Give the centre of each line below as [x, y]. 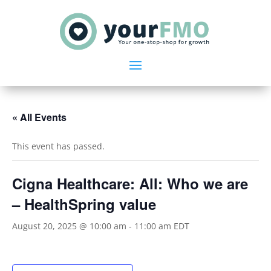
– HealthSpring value [84, 204]
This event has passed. [58, 146]
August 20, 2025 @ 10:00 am [69, 226]
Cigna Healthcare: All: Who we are [130, 183]
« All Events [39, 117]
